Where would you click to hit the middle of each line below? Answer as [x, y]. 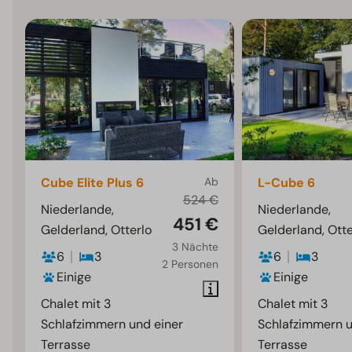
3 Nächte [195, 247]
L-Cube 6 [286, 183]
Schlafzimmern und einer [112, 324]
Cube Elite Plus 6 [93, 183]
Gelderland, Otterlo [97, 230]
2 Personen [190, 264]
